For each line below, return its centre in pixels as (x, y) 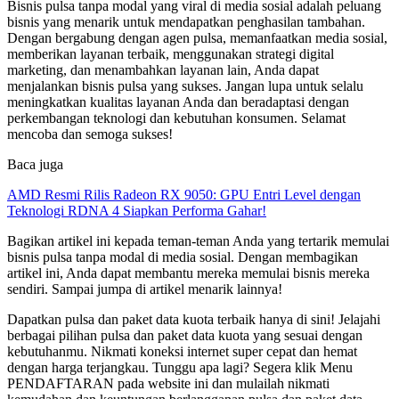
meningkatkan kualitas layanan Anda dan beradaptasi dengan (178, 102)
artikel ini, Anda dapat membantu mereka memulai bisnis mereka (188, 273)
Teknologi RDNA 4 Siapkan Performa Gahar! (137, 210)
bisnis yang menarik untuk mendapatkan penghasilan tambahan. (186, 21)
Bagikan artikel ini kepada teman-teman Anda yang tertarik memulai (198, 240)
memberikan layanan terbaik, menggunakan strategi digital (171, 53)
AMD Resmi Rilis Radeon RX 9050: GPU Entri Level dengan (184, 194)
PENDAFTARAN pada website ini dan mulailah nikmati (168, 383)
